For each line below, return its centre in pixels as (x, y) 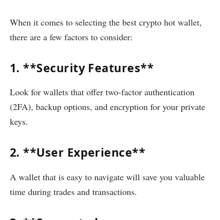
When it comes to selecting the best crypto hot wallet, (106, 22)
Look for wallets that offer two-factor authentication (102, 92)
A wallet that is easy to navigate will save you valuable (107, 177)
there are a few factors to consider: (71, 37)
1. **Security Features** (82, 68)
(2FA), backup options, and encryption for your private (108, 107)
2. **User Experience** (78, 152)
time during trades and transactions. (73, 191)
